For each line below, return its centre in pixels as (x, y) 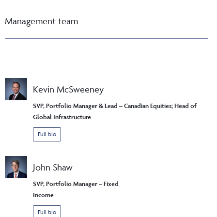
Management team (41, 21)
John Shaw (53, 167)
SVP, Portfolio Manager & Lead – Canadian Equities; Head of (115, 106)
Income (43, 195)
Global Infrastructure (62, 117)
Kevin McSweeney (68, 89)
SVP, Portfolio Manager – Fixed (76, 184)
